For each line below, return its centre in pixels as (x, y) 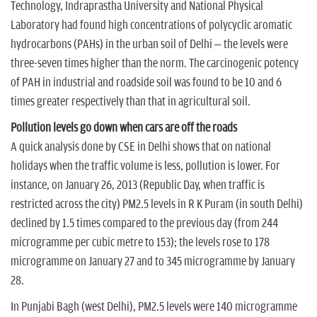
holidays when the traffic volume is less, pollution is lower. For (145, 166)
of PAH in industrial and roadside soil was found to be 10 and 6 (146, 82)
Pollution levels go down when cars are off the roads (125, 128)
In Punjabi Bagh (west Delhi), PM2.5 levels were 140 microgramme (154, 307)
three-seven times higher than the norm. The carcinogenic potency (155, 63)
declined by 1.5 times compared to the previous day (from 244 (144, 223)
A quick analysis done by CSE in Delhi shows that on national (141, 147)
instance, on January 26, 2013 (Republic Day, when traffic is (138, 185)
